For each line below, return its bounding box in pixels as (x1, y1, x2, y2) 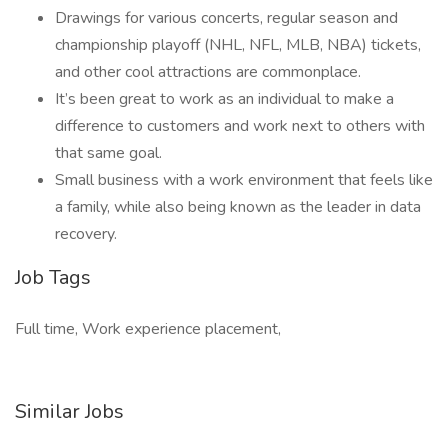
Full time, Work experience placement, (15, 318, 281, 340)
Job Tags (15, 264, 91, 291)
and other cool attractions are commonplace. (55, 61, 365, 83)
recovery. (55, 223, 117, 245)
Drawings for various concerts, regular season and (55, 7, 398, 29)
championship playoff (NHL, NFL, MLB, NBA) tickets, (55, 34, 421, 56)
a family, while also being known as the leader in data (55, 196, 421, 218)
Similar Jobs (15, 398, 124, 425)
